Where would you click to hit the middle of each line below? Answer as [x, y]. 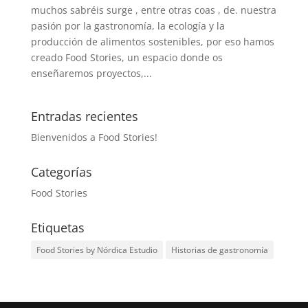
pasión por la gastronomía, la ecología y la [128, 25]
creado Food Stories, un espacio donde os [126, 57]
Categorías [61, 172]
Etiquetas [57, 227]
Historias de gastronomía [219, 250]
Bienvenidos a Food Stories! [94, 137]
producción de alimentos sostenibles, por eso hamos [152, 41]
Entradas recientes [84, 116]
